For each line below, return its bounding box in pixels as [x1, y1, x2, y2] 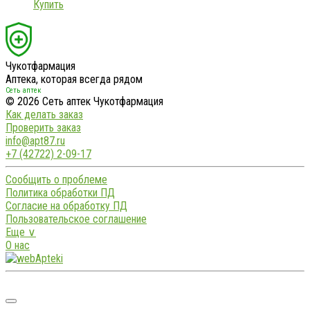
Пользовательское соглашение [6, 212, 147, 226]
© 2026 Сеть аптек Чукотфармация [6, 94, 163, 108]
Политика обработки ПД [6, 185, 115, 199]
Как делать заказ [6, 107, 83, 121]
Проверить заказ [6, 120, 81, 134]
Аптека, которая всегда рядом [6, 72, 143, 86]
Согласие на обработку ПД [6, 199, 127, 212]
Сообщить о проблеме [6, 172, 107, 186]
